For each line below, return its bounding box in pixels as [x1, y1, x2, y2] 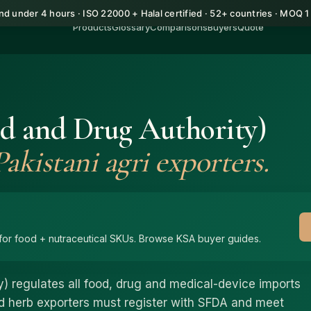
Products [73, 22, 112, 33]
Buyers [208, 22, 238, 33]
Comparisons [150, 22, 208, 33]
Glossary [112, 22, 151, 33]
